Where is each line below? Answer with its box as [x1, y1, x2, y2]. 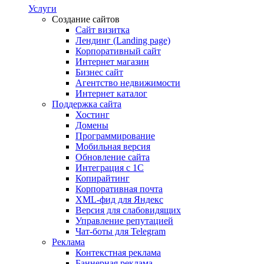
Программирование [75, 131, 155, 141]
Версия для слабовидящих [75, 205, 181, 215]
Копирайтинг [75, 173, 130, 183]
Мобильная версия [75, 141, 150, 151]
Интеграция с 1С [75, 163, 144, 173]
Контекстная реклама [75, 247, 161, 258]
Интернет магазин [75, 57, 149, 67]
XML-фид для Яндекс [75, 194, 163, 204]
